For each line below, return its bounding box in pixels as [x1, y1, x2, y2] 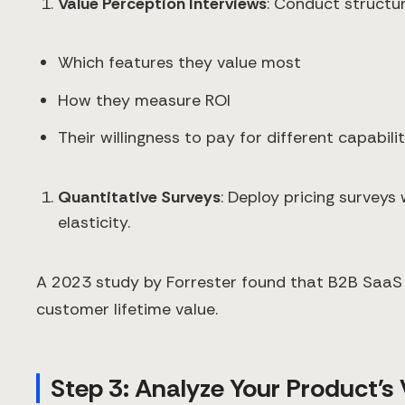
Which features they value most [58, 52, 301, 74]
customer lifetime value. [36, 298, 218, 321]
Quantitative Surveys [58, 185, 221, 208]
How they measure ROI [58, 89, 231, 111]
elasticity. [58, 211, 130, 233]
